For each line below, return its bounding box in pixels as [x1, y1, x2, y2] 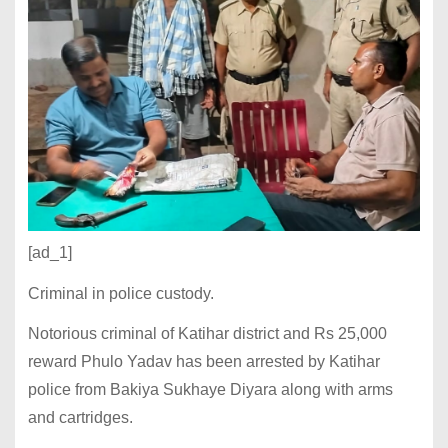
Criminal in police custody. [27, 284, 214, 302]
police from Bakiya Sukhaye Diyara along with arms [27, 381, 393, 399]
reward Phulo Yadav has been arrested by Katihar [27, 353, 380, 371]
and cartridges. [27, 409, 133, 427]
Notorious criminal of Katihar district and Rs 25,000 [27, 325, 387, 343]
